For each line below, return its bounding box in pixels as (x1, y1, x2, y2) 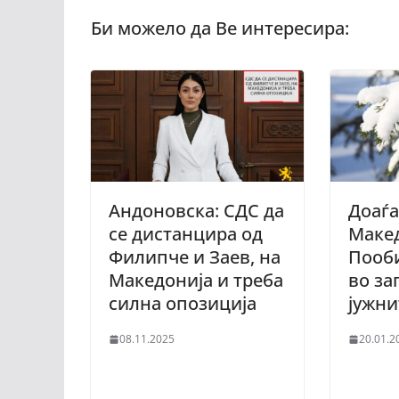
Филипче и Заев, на (109, 245, 281, 270)
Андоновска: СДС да (109, 199, 284, 224)
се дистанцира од (109, 222, 263, 247)
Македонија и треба (109, 268, 283, 293)
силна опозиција (109, 291, 256, 316)
